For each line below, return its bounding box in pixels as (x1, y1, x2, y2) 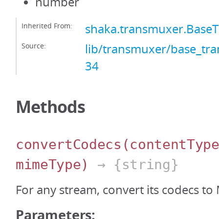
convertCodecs (16, 136, 122, 153)
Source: (22, 41, 46, 50)
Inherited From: (22, 21, 72, 30)
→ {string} (89, 156, 179, 173)
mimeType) (16, 156, 89, 173)
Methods (16, 95, 85, 118)
